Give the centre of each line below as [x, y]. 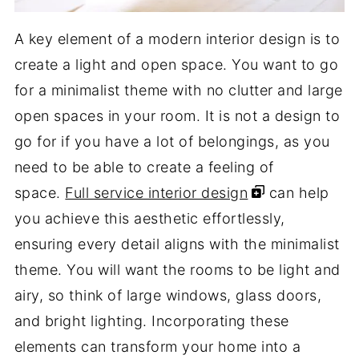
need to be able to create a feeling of [144, 167]
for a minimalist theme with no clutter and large [178, 91]
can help [297, 193]
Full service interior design [157, 193]
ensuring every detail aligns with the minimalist [177, 244]
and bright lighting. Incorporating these [151, 321]
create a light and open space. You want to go [176, 65]
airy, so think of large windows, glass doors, [168, 296]
